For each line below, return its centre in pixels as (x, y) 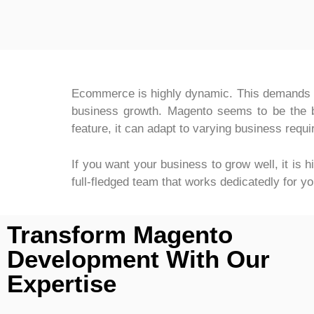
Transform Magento (120, 234)
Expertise (62, 284)
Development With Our (138, 259)
